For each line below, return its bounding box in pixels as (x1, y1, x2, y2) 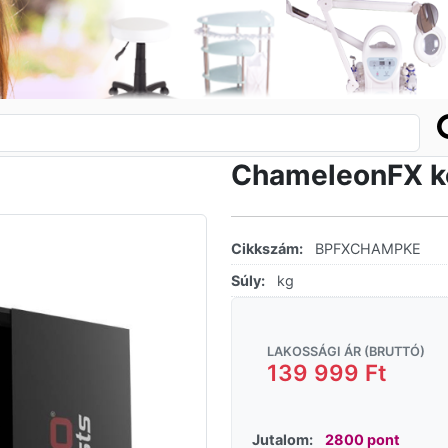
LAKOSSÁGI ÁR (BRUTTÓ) (266, 344, 425, 359)
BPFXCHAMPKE (314, 240, 421, 257)
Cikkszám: (230, 240, 303, 257)
